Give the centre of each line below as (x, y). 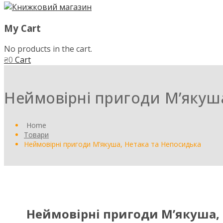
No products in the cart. (48, 49)
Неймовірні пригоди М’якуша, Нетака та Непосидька (112, 144)
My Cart (22, 28)
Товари (36, 135)
